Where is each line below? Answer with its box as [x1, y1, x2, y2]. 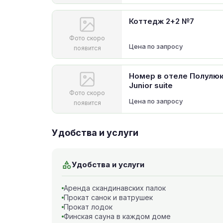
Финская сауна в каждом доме [64, 212, 171, 221]
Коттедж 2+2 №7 [129, 16, 194, 26]
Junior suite [129, 81, 173, 90]
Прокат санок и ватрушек [64, 193, 153, 202]
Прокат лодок [64, 203, 112, 211]
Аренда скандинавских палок [64, 184, 166, 192]
